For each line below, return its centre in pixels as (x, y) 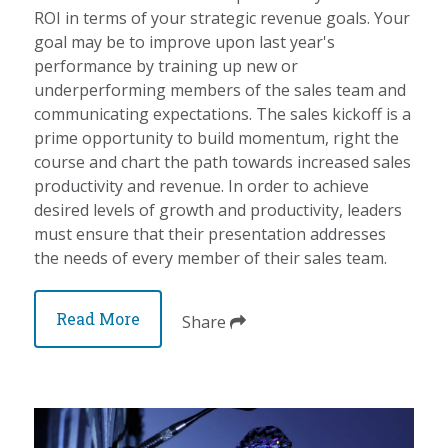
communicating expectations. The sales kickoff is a (223, 114)
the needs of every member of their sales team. (211, 258)
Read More (98, 319)
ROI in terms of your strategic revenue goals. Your (222, 18)
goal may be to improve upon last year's (185, 42)
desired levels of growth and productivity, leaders (218, 210)
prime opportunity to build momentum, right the (217, 138)
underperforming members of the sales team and (220, 90)
